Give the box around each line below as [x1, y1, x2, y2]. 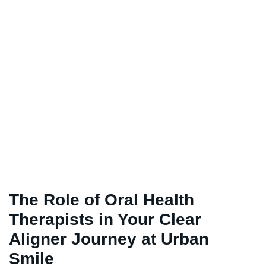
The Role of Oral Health [9, 190, 194, 209]
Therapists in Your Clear [9, 210, 201, 229]
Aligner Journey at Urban [9, 229, 209, 248]
